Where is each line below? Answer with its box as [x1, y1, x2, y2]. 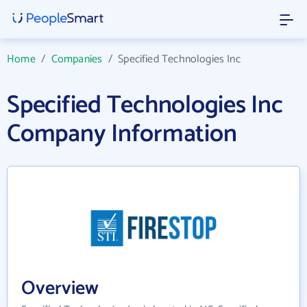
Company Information [7, 114, 237, 154]
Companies [51, 50, 103, 69]
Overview [21, 273, 99, 304]
